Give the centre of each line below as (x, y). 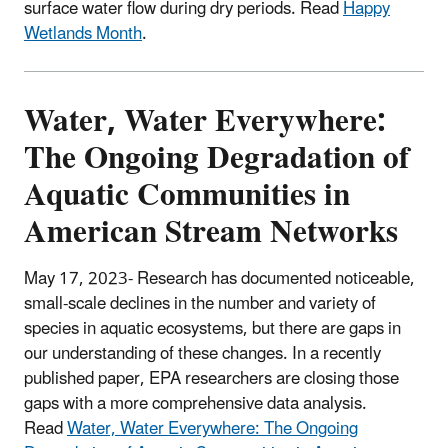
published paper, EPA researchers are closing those (211, 378)
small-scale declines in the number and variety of (200, 303)
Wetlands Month (83, 33)
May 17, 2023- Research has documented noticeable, (219, 278)
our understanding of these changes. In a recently (202, 353)
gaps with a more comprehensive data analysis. (195, 403)
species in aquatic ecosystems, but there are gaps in (212, 328)
